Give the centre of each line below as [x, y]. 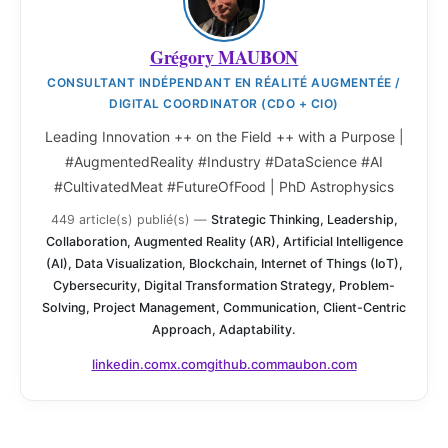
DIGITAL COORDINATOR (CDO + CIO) [224, 103]
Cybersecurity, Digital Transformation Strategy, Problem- [224, 285]
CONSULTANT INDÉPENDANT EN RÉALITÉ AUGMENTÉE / [224, 82]
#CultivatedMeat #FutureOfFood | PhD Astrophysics [224, 186]
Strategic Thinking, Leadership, [304, 219]
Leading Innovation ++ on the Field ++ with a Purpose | [224, 136]
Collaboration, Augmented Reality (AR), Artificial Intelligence [224, 241]
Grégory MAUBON [224, 56]
